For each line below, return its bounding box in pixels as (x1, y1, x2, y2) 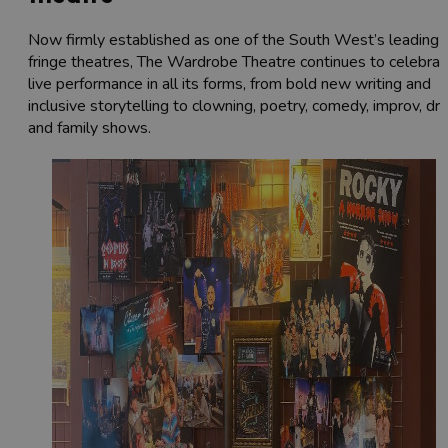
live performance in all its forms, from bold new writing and (28, 73, 431, 96)
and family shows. (28, 117, 151, 140)
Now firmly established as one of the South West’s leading (28, 29, 439, 52)
